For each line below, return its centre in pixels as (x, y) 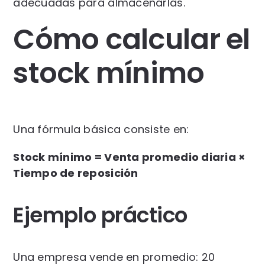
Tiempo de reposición (76, 173)
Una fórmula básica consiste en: (101, 129)
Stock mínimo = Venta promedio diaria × (129, 157)
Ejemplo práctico (100, 215)
